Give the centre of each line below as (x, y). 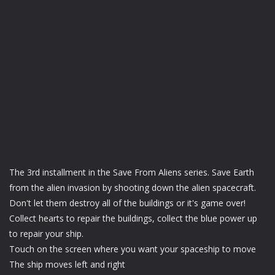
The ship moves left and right (67, 264)
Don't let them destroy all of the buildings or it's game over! (127, 203)
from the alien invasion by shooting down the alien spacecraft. (133, 187)
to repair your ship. (46, 233)
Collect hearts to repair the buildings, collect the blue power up (133, 218)
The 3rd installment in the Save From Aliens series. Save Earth (132, 172)
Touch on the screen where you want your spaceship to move (133, 249)
